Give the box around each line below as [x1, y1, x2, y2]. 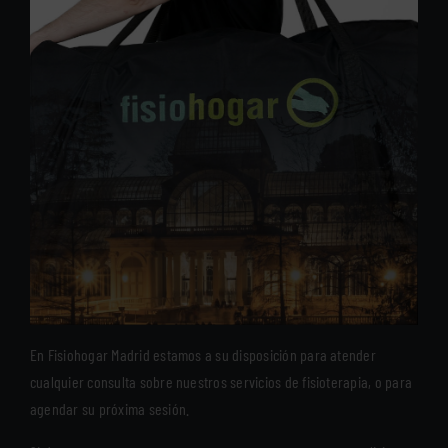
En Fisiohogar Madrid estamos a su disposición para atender [30, 344, 376, 364]
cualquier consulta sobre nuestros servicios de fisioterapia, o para [30, 371, 413, 391]
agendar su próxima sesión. [30, 398, 190, 418]
